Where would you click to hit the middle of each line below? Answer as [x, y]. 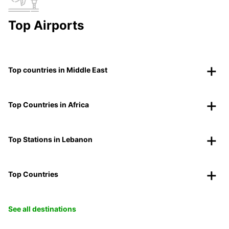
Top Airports [46, 26]
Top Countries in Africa [49, 105]
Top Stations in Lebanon [50, 140]
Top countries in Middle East [58, 70]
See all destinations [42, 209]
